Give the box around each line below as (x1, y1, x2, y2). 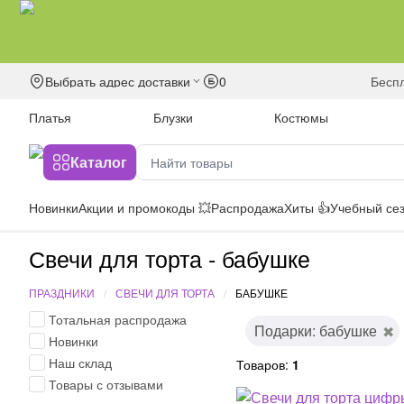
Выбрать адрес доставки (45, 72, 190, 90)
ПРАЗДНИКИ (29, 285, 95, 300)
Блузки (152, 108, 193, 126)
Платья (29, 108, 71, 126)
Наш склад (49, 353, 112, 372)
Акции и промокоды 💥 (78, 198, 211, 216)
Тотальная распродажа (49, 310, 187, 328)
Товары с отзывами (49, 375, 163, 393)
